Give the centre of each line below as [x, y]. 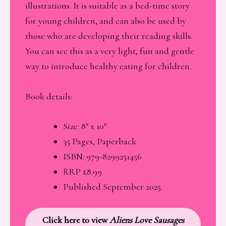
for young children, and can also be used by [106, 21]
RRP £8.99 [82, 171]
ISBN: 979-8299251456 [102, 156]
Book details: [49, 96]
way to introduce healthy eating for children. [108, 66]
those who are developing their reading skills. [109, 36]
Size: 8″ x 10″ [84, 126]
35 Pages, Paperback [99, 141]
